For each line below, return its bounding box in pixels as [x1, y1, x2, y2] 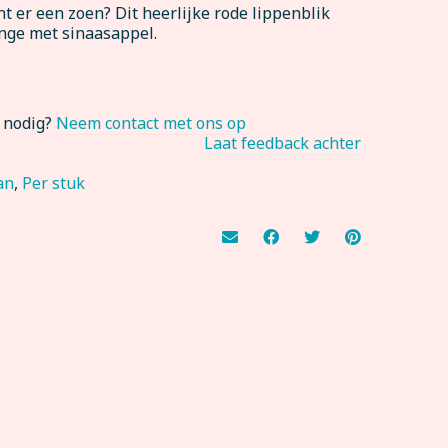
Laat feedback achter [204, 132, 361, 154]
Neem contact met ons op [56, 112, 247, 134]
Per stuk [22, 172, 86, 194]
